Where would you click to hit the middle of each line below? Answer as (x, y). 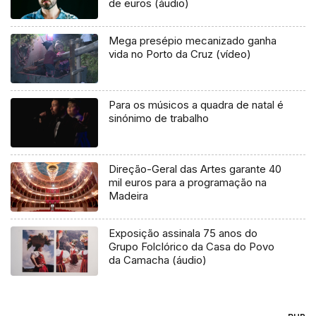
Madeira (129, 196)
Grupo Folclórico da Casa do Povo (192, 246)
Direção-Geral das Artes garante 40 (195, 169)
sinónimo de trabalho (159, 119)
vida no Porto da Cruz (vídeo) (180, 54)
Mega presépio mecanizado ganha (193, 41)
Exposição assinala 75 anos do (183, 233)
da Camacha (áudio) (158, 260)
